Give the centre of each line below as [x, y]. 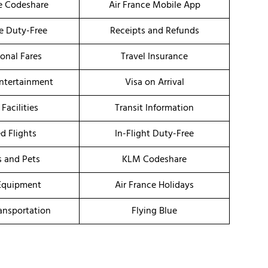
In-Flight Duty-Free [154, 134]
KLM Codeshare [154, 160]
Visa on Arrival [154, 83]
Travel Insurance [154, 57]
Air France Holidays [154, 186]
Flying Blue [154, 211]
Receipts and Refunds [154, 31]
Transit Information [154, 109]
